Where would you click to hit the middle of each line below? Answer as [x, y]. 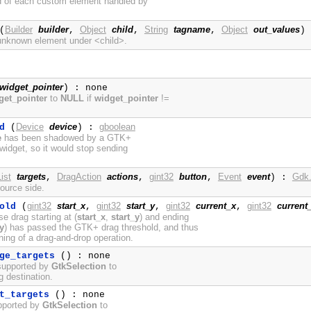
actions [122, 177]
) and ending [164, 217]
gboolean [117, 127]
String [156, 30]
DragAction [79, 177]
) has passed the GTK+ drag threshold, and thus [101, 228]
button [193, 177]
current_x [216, 206]
